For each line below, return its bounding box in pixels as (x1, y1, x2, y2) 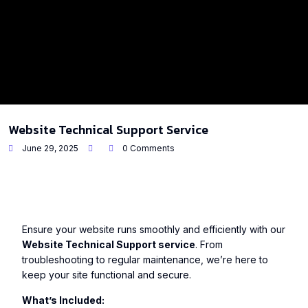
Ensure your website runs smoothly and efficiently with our (22, 223, 285, 235)
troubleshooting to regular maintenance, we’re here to (22, 254, 268, 265)
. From (195, 239, 223, 250)
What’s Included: (22, 294, 104, 306)
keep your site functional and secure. (22, 269, 191, 280)
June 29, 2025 (20, 143, 78, 153)
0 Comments (120, 143, 175, 153)
